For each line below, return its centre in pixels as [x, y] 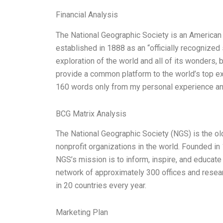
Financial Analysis [87, 14]
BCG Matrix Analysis [91, 113]
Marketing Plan [82, 213]
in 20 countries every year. [101, 186]
